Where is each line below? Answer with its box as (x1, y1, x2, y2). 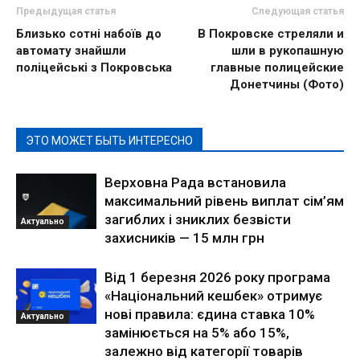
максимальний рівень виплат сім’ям (104, 193, 344, 209)
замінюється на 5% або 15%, (104, 325, 289, 341)
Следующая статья (252, 6, 344, 17)
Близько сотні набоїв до (16, 27, 162, 41)
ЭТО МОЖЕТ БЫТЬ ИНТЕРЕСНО (26, 134, 193, 147)
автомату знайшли (16, 43, 126, 58)
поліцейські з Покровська (16, 60, 172, 75)
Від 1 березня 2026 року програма (104, 269, 330, 285)
